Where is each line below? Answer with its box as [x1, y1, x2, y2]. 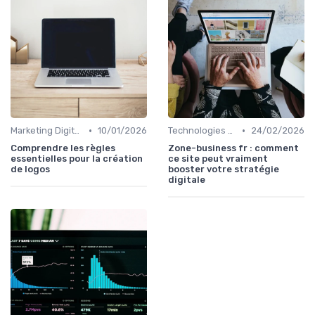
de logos [11, 164, 50, 175]
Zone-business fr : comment [168, 143, 299, 154]
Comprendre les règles [11, 143, 115, 154]
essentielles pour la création [11, 153, 143, 165]
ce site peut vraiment [168, 153, 268, 165]
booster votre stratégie [168, 164, 279, 175]
